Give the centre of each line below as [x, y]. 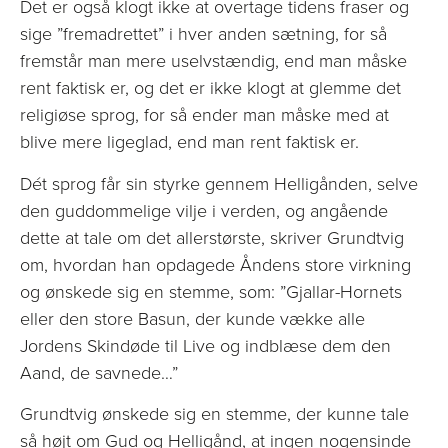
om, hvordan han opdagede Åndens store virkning [215, 264]
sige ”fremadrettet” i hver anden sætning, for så [203, 34]
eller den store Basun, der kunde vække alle [192, 318]
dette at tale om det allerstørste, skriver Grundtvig [212, 237]
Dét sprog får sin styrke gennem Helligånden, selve [219, 183]
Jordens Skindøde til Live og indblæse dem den [205, 345]
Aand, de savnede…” [99, 372]
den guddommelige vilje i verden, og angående [204, 210]
